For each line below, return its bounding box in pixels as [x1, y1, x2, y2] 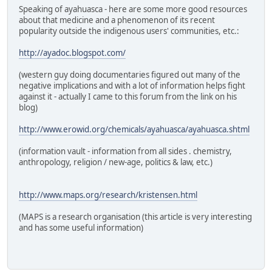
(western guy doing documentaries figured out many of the [19, 69, 240, 81]
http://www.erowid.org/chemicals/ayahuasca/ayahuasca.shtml [19, 124, 250, 135]
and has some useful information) [19, 222, 143, 234]
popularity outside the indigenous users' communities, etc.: [19, 25, 239, 37]
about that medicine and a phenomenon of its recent [19, 15, 215, 26]
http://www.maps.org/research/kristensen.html [19, 189, 197, 201]
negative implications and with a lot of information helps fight [19, 80, 245, 92]
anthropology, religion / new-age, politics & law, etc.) [19, 157, 212, 168]
